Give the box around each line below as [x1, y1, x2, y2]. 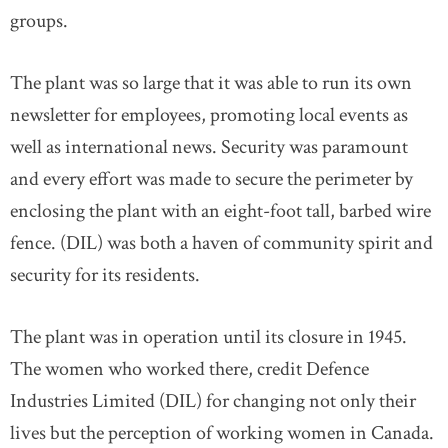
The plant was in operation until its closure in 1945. [10, 323, 407, 350]
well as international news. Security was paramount [10, 133, 408, 160]
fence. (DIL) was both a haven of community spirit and [10, 229, 433, 256]
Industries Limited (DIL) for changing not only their [10, 387, 416, 414]
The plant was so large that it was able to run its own [10, 69, 412, 96]
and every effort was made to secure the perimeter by [10, 165, 413, 192]
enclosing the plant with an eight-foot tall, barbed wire [10, 197, 431, 224]
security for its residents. [10, 261, 200, 288]
